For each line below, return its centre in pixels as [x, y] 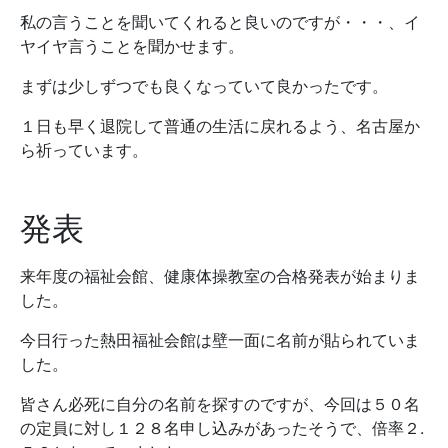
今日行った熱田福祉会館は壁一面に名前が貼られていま [220, 340]
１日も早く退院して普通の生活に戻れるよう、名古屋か [220, 126]
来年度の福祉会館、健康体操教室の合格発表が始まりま [220, 276]
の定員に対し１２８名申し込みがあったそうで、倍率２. [222, 428]
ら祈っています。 [84, 150]
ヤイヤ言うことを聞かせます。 [132, 46]
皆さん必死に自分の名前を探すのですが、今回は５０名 [220, 404]
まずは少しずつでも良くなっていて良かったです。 [204, 86]
